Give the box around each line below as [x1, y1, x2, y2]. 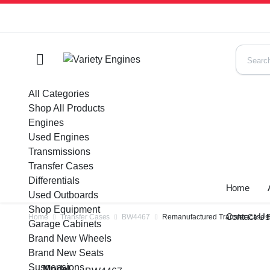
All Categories [28, 89, 89, 99]
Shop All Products [28, 103, 105, 113]
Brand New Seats [28, 248, 104, 258]
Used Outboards [28, 190, 98, 200]
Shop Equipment [28, 204, 100, 215]
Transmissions [28, 146, 90, 157]
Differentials [28, 175, 80, 186]
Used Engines [28, 132, 89, 142]
